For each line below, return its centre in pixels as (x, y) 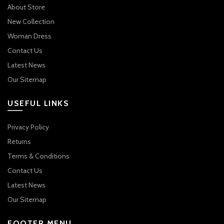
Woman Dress (29, 36)
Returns (19, 141)
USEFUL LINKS (38, 103)
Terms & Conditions (38, 156)
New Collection (31, 21)
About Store (26, 7)
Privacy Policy (28, 127)
